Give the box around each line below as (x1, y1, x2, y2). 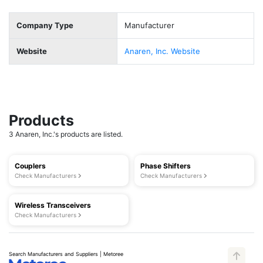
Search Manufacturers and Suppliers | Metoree (9, 251, 123, 257)
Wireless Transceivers (15, 201, 91, 210)
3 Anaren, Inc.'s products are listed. (9, 130, 123, 139)
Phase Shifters (140, 161, 191, 170)
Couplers (15, 161, 46, 170)
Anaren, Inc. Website (124, 46, 200, 56)
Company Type (16, 21, 73, 30)
